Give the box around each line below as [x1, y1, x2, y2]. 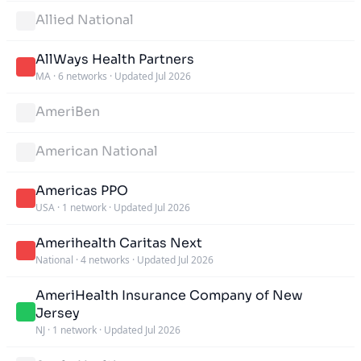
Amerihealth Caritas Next [35, 234, 202, 251]
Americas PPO [35, 181, 128, 199]
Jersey [35, 304, 80, 322]
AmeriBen [35, 102, 100, 120]
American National [35, 142, 158, 160]
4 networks [81, 252, 130, 267]
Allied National [35, 10, 134, 28]
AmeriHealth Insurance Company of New [35, 286, 303, 304]
